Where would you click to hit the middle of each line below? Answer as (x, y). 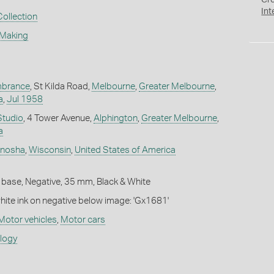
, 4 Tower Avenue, (58, 118)
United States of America (125, 150)
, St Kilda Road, (61, 86)
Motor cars (83, 220)
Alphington (115, 118)
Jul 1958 (24, 99)
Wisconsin (50, 150)
